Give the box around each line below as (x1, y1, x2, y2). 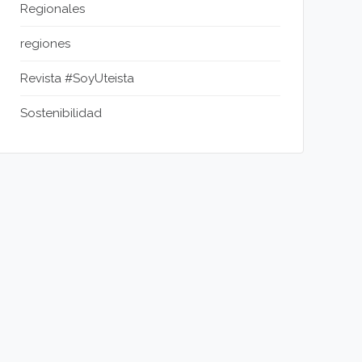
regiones (20, 36, 70, 51)
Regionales (20, 2, 85, 16)
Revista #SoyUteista (20, 71, 134, 86)
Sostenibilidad (20, 106, 102, 120)
